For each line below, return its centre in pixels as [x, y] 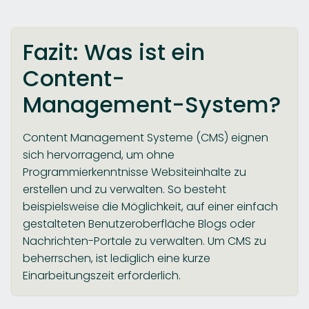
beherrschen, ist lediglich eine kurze [117, 258]
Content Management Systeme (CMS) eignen [146, 137]
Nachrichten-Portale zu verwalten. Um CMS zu [144, 241]
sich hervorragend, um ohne [99, 154]
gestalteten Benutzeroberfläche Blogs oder [139, 223]
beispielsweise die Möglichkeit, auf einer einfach [150, 206]
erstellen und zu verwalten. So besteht [124, 189]
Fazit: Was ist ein [114, 52]
